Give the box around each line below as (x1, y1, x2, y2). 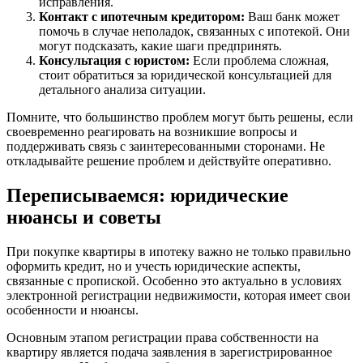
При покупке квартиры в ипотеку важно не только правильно (6, 245, 351, 259)
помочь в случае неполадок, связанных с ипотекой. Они (39, 24, 350, 39)
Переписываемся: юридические (6, 185, 288, 207)
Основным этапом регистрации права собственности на (6, 331, 318, 345)
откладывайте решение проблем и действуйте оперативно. (6, 154, 331, 169)
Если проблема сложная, (190, 53, 329, 68)
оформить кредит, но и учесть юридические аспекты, (6, 259, 301, 274)
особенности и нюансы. (6, 303, 139, 318)
